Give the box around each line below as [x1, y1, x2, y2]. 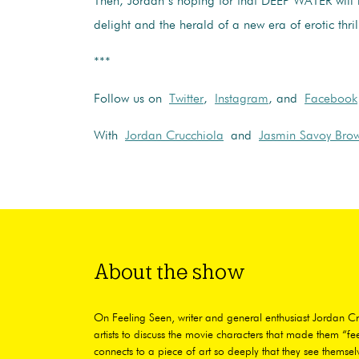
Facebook [305, 93, 357, 107]
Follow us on [94, 93, 169, 107]
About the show [94, 260, 245, 284]
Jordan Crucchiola [125, 130, 224, 143]
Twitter [169, 93, 204, 107]
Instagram [215, 93, 268, 107]
